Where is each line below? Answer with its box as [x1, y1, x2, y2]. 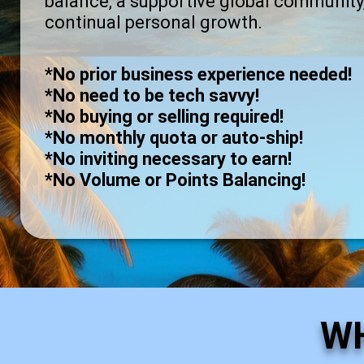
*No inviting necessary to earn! [45, 149, 292, 170]
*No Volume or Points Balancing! [45, 170, 305, 191]
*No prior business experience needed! [45, 64, 352, 85]
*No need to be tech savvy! [45, 85, 259, 106]
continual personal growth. [45, 11, 262, 32]
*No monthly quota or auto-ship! [45, 128, 303, 149]
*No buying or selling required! [45, 106, 284, 128]
